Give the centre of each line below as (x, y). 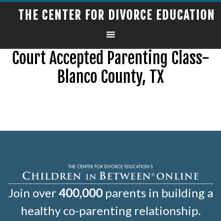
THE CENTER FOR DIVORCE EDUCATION (116, 15)
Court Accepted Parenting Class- (110, 58)
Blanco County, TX (110, 77)
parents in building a (158, 192)
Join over (33, 192)
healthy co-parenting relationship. (110, 210)
